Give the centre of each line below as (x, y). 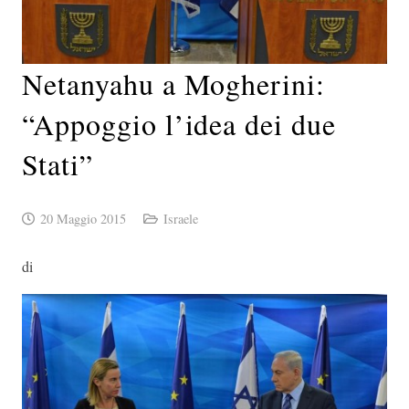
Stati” (58, 163)
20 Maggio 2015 (83, 218)
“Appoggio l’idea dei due (179, 123)
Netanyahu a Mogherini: (174, 83)
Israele (180, 218)
